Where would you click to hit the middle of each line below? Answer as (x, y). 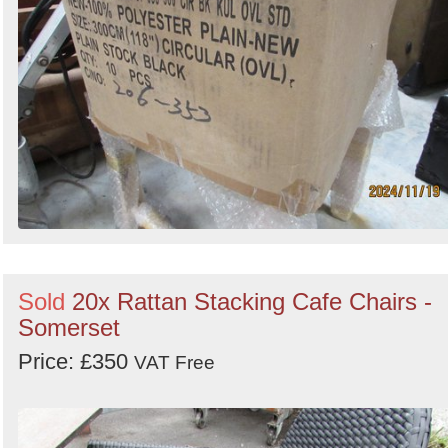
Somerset (69, 327)
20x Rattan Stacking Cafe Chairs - (252, 301)
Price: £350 (76, 361)
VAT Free (174, 362)
